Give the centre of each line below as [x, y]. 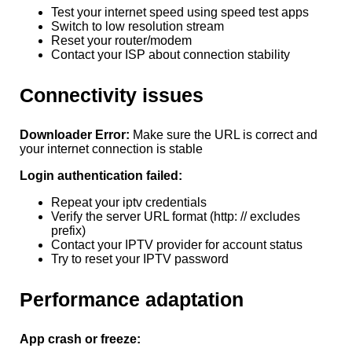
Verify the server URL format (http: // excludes [176, 216]
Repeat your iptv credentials [129, 202]
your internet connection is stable [111, 148]
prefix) [68, 230]
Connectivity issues [112, 95]
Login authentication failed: [101, 175]
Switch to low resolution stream [137, 26]
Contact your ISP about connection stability [170, 54]
